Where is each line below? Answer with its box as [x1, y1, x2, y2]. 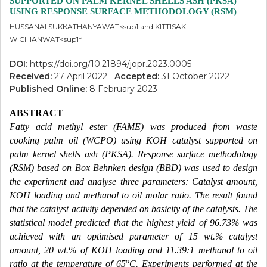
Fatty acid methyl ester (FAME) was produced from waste [10, 122, 257, 132]
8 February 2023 [89, 83, 157, 94]
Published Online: [10, 83, 89, 94]
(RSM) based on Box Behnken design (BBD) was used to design [10, 163, 257, 173]
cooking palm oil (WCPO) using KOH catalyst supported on [10, 135, 257, 145]
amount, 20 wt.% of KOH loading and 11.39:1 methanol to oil [10, 245, 257, 255]
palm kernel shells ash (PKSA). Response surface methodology [10, 149, 257, 159]
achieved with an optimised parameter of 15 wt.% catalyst [10, 231, 257, 241]
